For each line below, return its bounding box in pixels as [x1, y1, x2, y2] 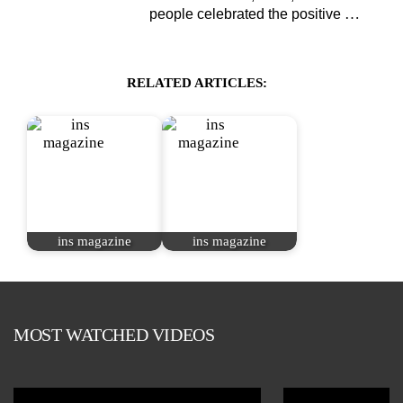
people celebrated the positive [149, 5, 345, 22]
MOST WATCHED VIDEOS [13, 324, 215, 345]
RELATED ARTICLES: [127, 75, 267, 90]
